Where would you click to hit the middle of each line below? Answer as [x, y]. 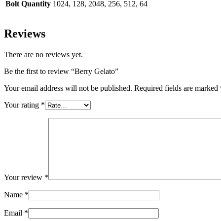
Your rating [22, 105]
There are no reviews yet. [43, 55]
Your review [24, 178]
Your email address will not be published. [68, 88]
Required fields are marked [177, 88]
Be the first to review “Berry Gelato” [61, 72]
